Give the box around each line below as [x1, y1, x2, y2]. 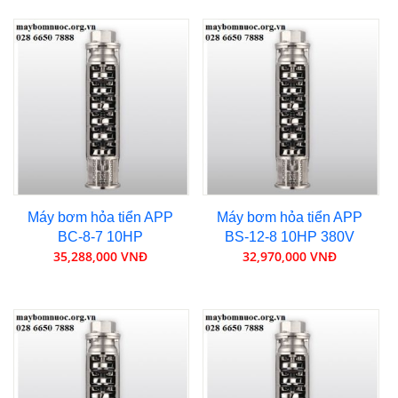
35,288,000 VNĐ [52, 247, 147, 265]
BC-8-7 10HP [57, 228, 143, 244]
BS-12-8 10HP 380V [225, 228, 355, 244]
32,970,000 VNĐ [243, 247, 338, 265]
